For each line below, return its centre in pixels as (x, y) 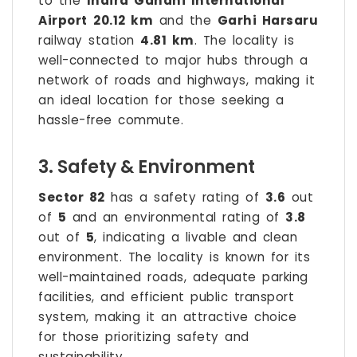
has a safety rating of (185, 198)
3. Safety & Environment (147, 167)
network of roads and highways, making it (177, 80)
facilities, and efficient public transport (166, 297)
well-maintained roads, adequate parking (173, 277)
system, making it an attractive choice (167, 317)
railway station (89, 41)
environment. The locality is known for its (174, 257)
